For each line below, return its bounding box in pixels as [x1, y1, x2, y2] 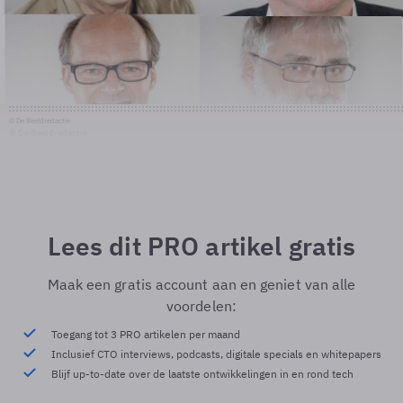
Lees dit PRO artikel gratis [47, 229, 356, 263]
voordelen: [166, 297, 237, 315]
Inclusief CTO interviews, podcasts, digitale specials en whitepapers [50, 347, 381, 361]
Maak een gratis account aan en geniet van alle [47, 275, 356, 293]
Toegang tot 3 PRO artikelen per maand [50, 327, 240, 341]
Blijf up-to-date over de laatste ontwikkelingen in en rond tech [50, 367, 354, 381]
